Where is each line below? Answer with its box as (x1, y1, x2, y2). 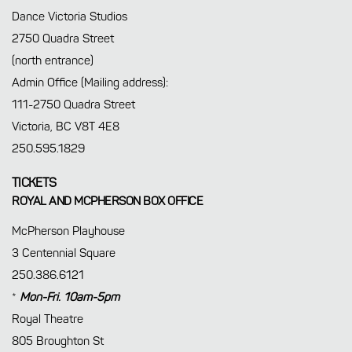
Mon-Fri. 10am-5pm (20, 291, 119, 303)
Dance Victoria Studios (12, 11, 127, 23)
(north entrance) (12, 55, 93, 67)
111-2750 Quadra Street (12, 99, 135, 111)
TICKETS (12, 177, 57, 189)
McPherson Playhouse (12, 225, 125, 237)
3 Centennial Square (12, 247, 115, 259)
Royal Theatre (12, 313, 83, 325)
